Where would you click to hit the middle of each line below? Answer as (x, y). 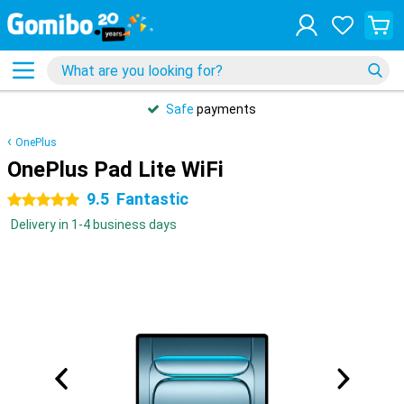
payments (225, 109)
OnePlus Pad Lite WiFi (115, 170)
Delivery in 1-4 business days (94, 225)
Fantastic (152, 199)
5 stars (28, 200)
